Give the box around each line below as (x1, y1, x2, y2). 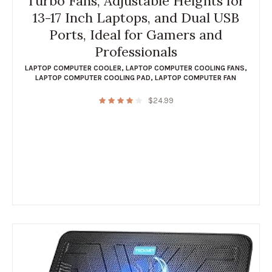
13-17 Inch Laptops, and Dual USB (32, 8, 239, 26)
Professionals (94, 42, 177, 60)
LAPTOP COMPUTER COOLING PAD (35, 73, 151, 82)
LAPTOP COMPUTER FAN (155, 73, 237, 82)
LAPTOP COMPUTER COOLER (24, 63, 121, 72)
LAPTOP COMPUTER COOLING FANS (125, 63, 245, 72)
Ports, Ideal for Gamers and (49, 25, 223, 43)
